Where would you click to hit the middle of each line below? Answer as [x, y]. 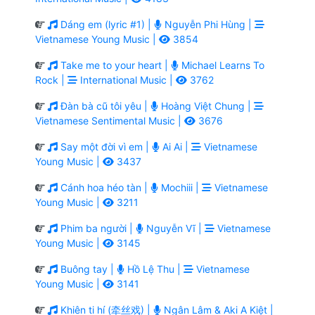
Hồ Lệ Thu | [154, 269]
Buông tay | [87, 269]
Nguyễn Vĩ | [174, 228]
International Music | [127, 79]
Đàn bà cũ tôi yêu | [104, 105]
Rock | [51, 79]
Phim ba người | [97, 228]
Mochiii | [180, 187]
